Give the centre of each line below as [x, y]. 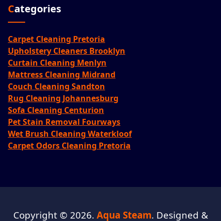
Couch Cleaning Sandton [56, 86]
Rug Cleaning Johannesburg [63, 98]
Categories [38, 8]
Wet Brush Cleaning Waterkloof [70, 133]
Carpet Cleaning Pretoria [56, 39]
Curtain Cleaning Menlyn [57, 62]
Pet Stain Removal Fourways [64, 122]
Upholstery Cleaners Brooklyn [67, 51]
